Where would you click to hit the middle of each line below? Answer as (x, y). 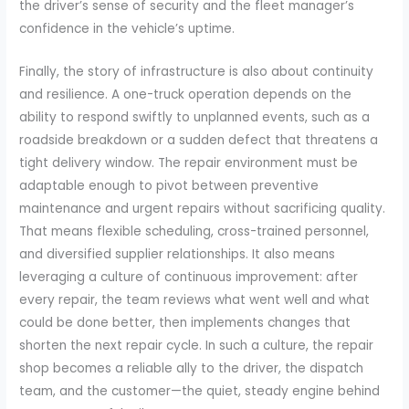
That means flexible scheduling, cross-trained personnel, (194, 232)
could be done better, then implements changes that (185, 323)
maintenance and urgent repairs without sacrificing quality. (203, 209)
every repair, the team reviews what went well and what (195, 300)
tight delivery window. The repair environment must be (189, 163)
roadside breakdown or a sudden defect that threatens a (199, 141)
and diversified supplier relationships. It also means (178, 255)
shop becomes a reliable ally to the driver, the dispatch (192, 369)
